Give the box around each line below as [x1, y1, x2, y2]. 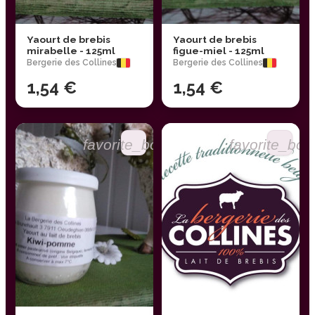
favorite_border [82, 136, 185, 153]
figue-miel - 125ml [173, 45, 264, 57]
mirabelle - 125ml [27, 45, 115, 57]
